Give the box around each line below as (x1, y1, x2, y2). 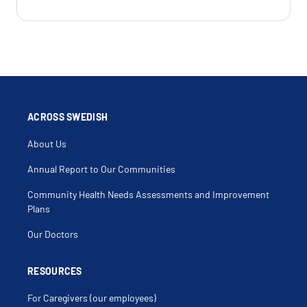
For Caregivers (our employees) (27, 292, 156, 304)
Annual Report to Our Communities (27, 163, 175, 175)
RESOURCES (27, 265, 82, 278)
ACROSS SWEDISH (27, 111, 108, 123)
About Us (27, 138, 66, 150)
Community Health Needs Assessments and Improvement (27, 188, 269, 201)
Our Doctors (27, 228, 78, 241)
